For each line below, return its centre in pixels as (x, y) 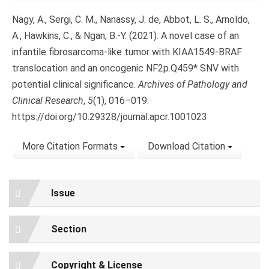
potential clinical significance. (75, 85)
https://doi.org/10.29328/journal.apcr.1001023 (110, 117)
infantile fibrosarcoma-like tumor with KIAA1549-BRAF (127, 52)
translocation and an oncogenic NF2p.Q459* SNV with (125, 68)
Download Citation (188, 147)
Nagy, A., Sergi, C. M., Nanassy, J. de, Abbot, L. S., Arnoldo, (131, 20)
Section (69, 229)
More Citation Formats (71, 147)
